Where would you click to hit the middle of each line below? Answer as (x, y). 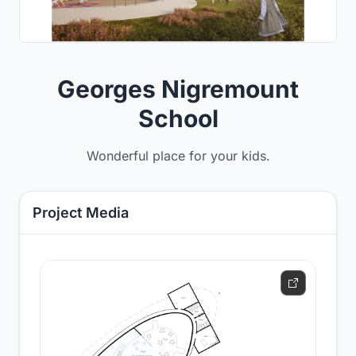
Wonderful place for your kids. (178, 156)
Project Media (81, 213)
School (178, 118)
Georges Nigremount (178, 89)
